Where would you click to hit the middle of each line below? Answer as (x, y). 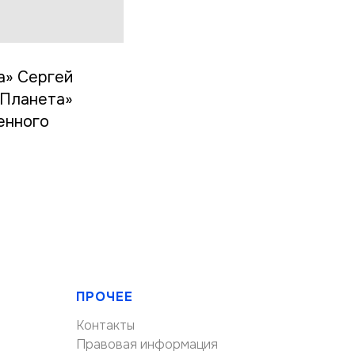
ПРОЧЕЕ (105, 296)
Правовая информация (147, 344)
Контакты (105, 325)
